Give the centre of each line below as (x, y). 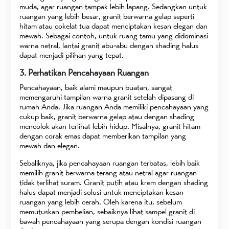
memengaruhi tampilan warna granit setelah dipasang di (107, 97)
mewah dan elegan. (50, 145)
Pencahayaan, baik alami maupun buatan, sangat (96, 87)
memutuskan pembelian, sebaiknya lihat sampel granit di (107, 211)
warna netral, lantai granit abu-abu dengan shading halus (109, 45)
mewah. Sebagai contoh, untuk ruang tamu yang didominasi (114, 35)
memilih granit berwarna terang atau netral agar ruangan (108, 172)
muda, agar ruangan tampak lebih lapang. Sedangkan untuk (113, 6)
